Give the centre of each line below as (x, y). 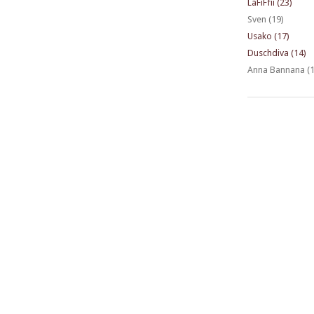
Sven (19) (265, 20)
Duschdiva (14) (277, 53)
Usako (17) (268, 36)
